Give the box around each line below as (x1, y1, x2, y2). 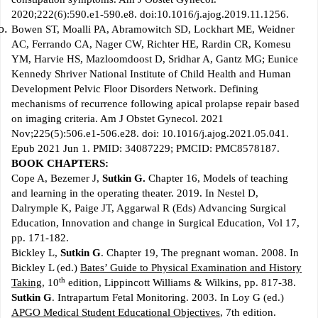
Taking (11, 277, 42, 289)
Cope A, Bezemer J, (11, 172, 102, 185)
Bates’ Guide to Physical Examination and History (80, 262, 302, 274)
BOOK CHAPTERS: (11, 158, 109, 170)
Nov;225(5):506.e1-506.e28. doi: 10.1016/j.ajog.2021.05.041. (11, 128, 289, 140)
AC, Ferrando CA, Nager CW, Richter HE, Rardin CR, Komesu (11, 38, 291, 50)
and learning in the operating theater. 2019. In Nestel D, (11, 187, 258, 199)
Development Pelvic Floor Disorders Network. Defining (11, 83, 258, 95)
